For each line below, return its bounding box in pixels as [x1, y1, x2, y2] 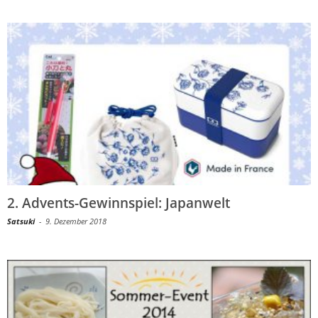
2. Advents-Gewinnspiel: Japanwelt [7, 193, 230, 212]
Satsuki [7, 215, 35, 226]
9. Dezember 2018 [45, 215, 106, 226]
